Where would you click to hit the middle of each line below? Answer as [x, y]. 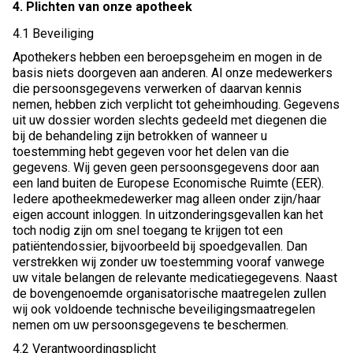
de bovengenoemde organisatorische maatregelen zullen [169, 294]
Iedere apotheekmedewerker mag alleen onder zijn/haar [167, 199]
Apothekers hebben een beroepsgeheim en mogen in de [167, 58]
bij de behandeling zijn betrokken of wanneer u [140, 136]
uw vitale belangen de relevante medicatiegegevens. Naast [175, 278]
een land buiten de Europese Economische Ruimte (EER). [168, 184]
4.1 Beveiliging [53, 34]
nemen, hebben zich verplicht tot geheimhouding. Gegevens [176, 105]
